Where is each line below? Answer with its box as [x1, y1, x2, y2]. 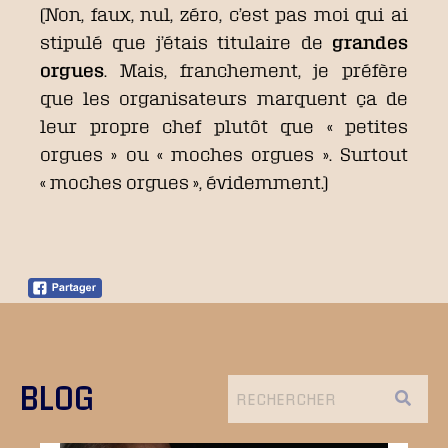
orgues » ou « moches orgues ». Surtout [40, 143, 408, 164]
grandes [332, 31, 408, 52]
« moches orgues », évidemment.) [40, 171, 328, 192]
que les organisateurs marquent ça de [40, 87, 408, 108]
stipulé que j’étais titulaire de [40, 31, 332, 52]
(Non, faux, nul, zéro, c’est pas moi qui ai [40, 3, 408, 24]
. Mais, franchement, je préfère [104, 59, 408, 80]
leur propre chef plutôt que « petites [40, 115, 408, 136]
